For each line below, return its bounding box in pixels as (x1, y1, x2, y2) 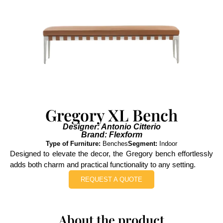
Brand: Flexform (81, 130, 142, 139)
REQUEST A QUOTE (81, 175, 142, 183)
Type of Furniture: (46, 139, 101, 147)
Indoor (157, 139, 177, 147)
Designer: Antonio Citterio (62, 122, 161, 131)
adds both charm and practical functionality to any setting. (10, 160, 196, 169)
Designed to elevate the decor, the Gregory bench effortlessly (10, 149, 213, 158)
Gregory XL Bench (45, 104, 178, 125)
